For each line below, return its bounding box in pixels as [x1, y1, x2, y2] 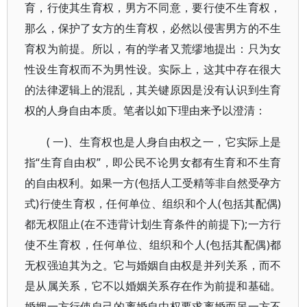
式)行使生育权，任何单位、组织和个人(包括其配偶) [25, 196, 282, 211]
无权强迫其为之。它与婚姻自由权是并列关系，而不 [25, 258, 282, 273]
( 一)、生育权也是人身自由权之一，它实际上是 [47, 134, 282, 149]
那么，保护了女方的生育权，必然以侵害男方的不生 [25, 21, 282, 36]
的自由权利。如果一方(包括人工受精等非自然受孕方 [25, 175, 282, 191]
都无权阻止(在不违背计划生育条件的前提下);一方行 [25, 217, 282, 232]
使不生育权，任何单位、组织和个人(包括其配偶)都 [25, 237, 282, 252]
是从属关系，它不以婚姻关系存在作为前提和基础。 [25, 278, 282, 293]
